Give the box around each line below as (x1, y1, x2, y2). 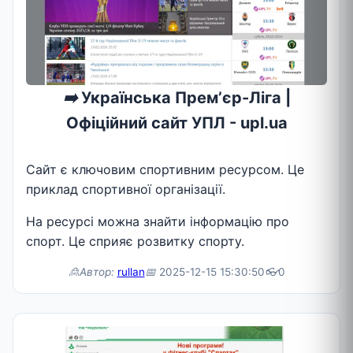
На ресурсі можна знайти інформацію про (26, 213, 289, 229)
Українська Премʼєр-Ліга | (76, 87, 291, 107)
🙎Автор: (68, 265, 114, 278)
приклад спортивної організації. (26, 180, 225, 197)
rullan (117, 265, 145, 278)
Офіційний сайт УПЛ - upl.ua (65, 113, 288, 132)
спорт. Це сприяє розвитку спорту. (26, 232, 244, 249)
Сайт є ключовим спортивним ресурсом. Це (26, 161, 304, 177)
